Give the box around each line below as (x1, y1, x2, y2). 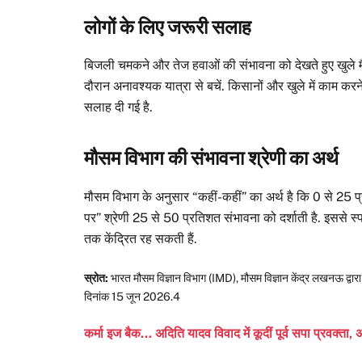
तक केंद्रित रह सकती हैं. (84, 230, 198, 246)
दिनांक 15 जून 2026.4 (84, 289, 181, 303)
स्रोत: (84, 271, 109, 284)
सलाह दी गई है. (84, 99, 154, 116)
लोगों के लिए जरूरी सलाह (84, 15, 252, 38)
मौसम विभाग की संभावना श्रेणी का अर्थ (84, 147, 339, 170)
